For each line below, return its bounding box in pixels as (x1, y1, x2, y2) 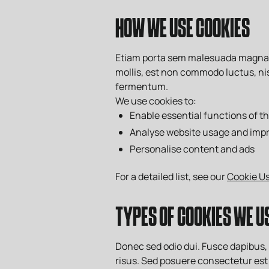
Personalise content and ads (130, 142, 255, 156)
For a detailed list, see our (115, 170, 227, 183)
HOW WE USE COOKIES (115, 18, 250, 42)
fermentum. (115, 80, 168, 93)
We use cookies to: (115, 94, 196, 107)
